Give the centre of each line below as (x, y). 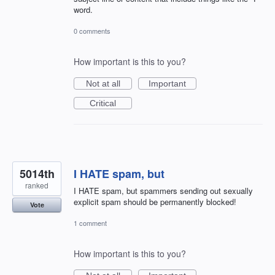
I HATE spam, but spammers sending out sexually (163, 190)
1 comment (90, 223)
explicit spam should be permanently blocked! (155, 201)
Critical (103, 103)
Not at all (103, 83)
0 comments (92, 30)
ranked (37, 185)
